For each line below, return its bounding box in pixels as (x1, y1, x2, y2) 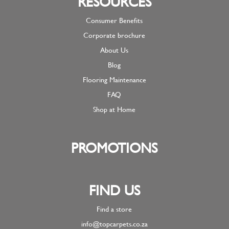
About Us (100, 44, 129, 55)
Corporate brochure (83, 29, 146, 40)
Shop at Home (93, 103, 136, 114)
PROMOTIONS (71, 138, 158, 158)
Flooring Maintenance (82, 74, 146, 85)
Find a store (97, 203, 132, 215)
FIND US (88, 180, 140, 200)
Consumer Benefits (86, 14, 143, 26)
